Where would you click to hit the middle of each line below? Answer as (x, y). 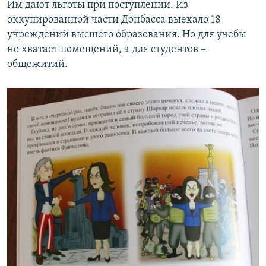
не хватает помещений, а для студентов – (107, 49)
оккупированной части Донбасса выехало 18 (114, 20)
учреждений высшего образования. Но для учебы (127, 34)
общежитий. (37, 64)
